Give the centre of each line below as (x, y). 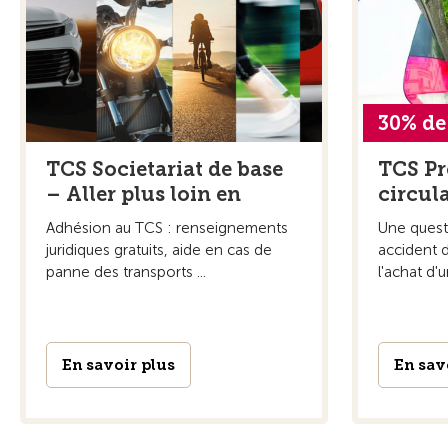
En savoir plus (118, 364)
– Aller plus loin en (143, 193)
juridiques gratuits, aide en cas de (159, 249)
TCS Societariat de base (164, 168)
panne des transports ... (126, 271)
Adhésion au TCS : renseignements (167, 227)
